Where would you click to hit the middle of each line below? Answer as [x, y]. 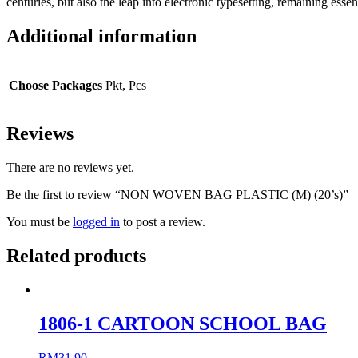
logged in [96, 222]
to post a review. [163, 222]
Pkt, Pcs [126, 85]
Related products [76, 256]
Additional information [101, 36]
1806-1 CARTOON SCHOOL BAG [183, 324]
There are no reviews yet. [70, 168]
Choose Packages [56, 85]
